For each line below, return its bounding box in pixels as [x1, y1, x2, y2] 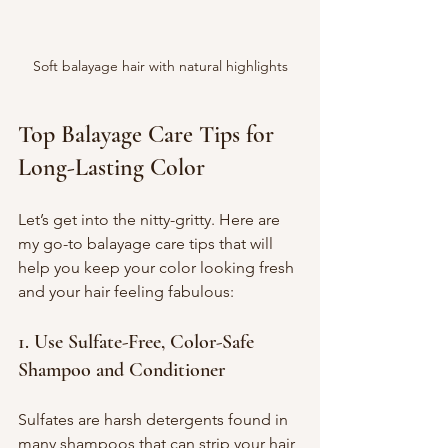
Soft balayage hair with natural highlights [32, 56, 288, 75]
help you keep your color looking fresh [18, 257, 298, 277]
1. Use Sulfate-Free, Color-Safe [18, 329, 259, 354]
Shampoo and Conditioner [18, 357, 225, 382]
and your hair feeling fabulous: [18, 281, 234, 301]
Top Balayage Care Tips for [18, 119, 280, 149]
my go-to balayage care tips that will [18, 233, 277, 253]
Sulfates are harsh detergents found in [18, 409, 292, 429]
